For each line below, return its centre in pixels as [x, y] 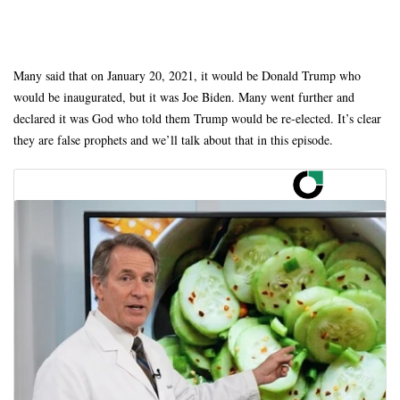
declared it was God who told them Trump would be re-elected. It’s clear [197, 118]
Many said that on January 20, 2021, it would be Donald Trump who [187, 75]
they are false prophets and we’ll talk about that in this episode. [173, 139]
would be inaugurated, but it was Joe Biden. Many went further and [184, 96]
